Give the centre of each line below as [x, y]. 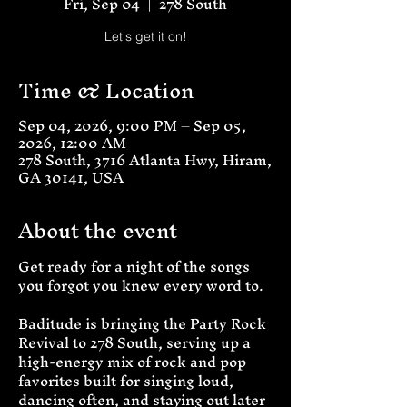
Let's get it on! [145, 36]
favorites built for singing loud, [128, 381]
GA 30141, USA [71, 177]
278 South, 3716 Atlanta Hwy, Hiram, [145, 160]
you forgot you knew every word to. [141, 285]
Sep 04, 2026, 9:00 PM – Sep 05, [132, 125]
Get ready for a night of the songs [136, 266]
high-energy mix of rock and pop [134, 362]
